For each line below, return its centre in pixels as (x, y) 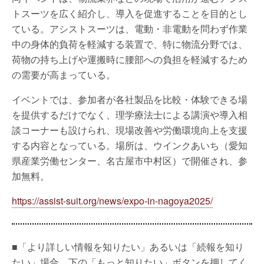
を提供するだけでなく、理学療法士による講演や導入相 (130, 115)
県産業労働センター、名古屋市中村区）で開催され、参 (130, 161)
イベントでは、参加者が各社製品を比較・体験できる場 (130, 99)
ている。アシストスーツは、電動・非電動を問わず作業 (130, 29)
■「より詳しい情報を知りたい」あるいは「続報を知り (128, 247)
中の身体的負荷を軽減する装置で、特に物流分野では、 (130, 44)
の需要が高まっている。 (64, 75)
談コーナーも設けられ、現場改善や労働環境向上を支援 (130, 130)
